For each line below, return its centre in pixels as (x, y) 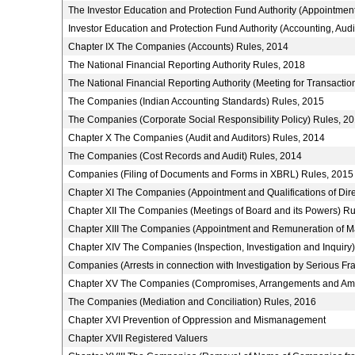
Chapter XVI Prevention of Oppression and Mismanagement (197, 320)
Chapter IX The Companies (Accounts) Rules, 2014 (178, 47)
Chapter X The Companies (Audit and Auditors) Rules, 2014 (196, 138)
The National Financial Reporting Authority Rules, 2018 (186, 65)
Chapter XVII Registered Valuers (137, 338)
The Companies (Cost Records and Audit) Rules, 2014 (185, 156)
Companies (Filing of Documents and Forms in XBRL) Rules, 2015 (210, 174)
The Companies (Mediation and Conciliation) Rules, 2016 (192, 302)
